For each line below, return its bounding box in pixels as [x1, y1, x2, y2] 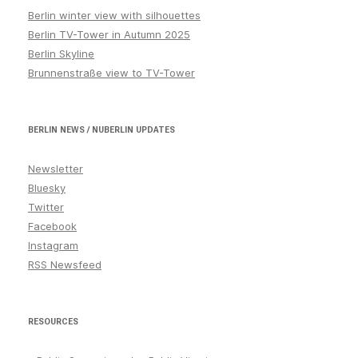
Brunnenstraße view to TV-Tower [28, 66, 195, 80]
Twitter [28, 201, 64, 214]
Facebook [28, 220, 77, 233]
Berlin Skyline [28, 47, 94, 61]
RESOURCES [28, 316, 78, 328]
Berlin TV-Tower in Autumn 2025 [28, 28, 190, 42]
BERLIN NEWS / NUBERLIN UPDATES [28, 125, 175, 136]
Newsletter [28, 162, 83, 176]
